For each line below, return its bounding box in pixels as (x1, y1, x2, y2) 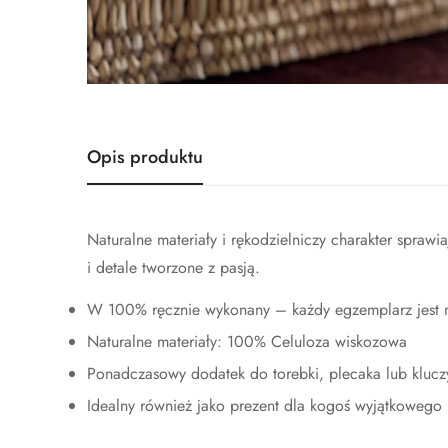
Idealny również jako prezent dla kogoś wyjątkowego (87, 393, 442, 417)
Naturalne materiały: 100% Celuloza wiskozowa (87, 329, 407, 353)
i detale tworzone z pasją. (87, 255, 260, 279)
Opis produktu (87, 143, 203, 170)
